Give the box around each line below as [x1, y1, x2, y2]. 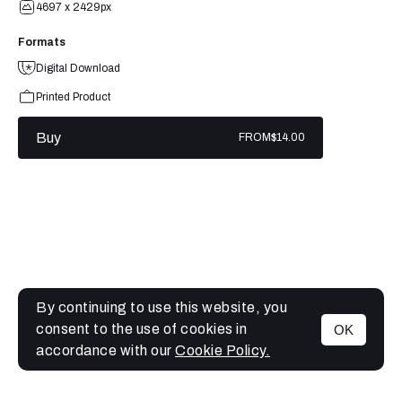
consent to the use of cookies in [36, 321, 247, 336]
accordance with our [36, 343, 175, 358]
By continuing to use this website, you [36, 300, 287, 315]
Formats [18, 35, 66, 48]
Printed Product [36, 90, 110, 103]
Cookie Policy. [175, 343, 270, 358]
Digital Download [36, 61, 120, 74]
